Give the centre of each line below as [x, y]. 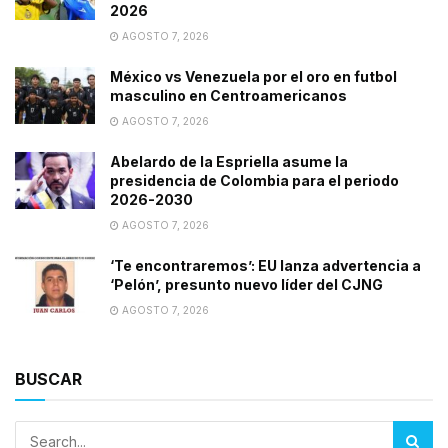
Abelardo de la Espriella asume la [229, 162]
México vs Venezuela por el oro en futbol [253, 77]
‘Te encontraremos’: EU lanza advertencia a [265, 266]
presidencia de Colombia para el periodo [254, 181]
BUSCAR [48, 379]
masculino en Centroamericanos [228, 96]
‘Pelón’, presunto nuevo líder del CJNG [246, 285]
